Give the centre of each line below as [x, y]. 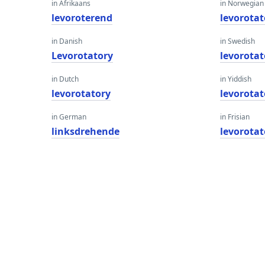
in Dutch [65, 79]
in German [69, 117]
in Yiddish [236, 79]
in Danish [67, 41]
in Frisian [235, 117]
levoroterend [82, 18]
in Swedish [238, 41]
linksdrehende [85, 131]
